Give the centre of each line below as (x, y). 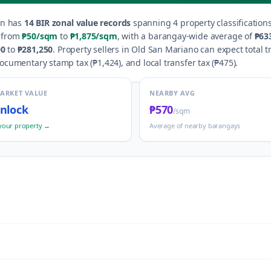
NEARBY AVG (172, 93)
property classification (223, 23)
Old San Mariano (165, 49)
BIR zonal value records (82, 23)
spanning (151, 23)
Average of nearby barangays (195, 126)
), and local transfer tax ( (167, 63)
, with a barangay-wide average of (184, 36)
